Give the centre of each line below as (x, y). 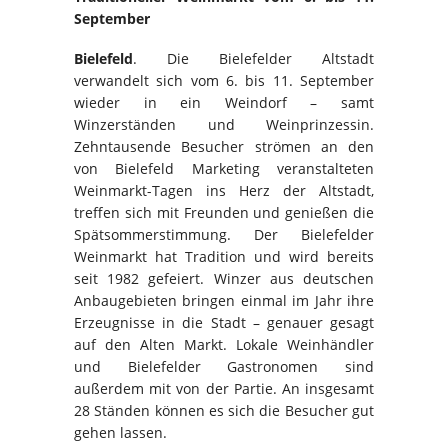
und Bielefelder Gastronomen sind (224, 366)
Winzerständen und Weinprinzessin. (224, 124)
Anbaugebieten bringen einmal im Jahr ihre (224, 300)
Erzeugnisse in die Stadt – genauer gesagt (224, 322)
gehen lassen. (120, 432)
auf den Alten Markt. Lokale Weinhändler (224, 344)
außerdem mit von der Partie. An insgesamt (224, 388)
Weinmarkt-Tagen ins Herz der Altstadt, (224, 190)
